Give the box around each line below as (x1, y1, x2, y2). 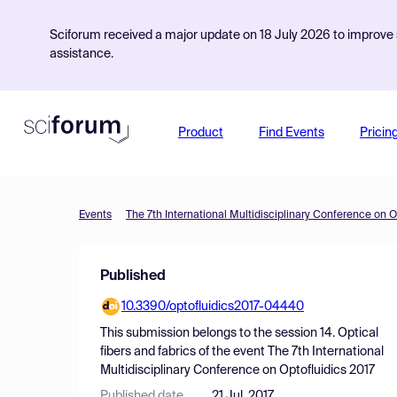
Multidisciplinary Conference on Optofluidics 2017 (100, 364, 375, 377)
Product (177, 127, 223, 139)
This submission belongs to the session (100, 327, 320, 339)
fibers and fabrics (100, 346, 196, 358)
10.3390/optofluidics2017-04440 (121, 300, 304, 313)
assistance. (50, 48, 113, 60)
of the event (196, 346, 268, 358)
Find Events (258, 127, 324, 139)
